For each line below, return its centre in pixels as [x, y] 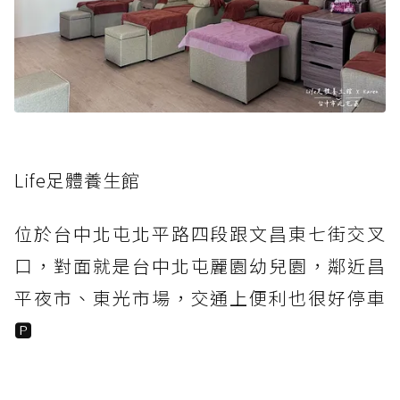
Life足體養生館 [77, 180]
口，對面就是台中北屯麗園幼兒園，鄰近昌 [200, 266]
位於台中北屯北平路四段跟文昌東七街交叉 [200, 234]
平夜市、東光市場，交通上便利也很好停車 [200, 298]
